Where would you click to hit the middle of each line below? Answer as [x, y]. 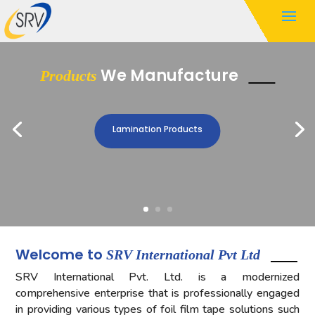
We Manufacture [167, 76]
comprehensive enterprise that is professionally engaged [157, 294]
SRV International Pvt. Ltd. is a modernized [157, 277]
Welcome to [61, 255]
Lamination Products [157, 129]
